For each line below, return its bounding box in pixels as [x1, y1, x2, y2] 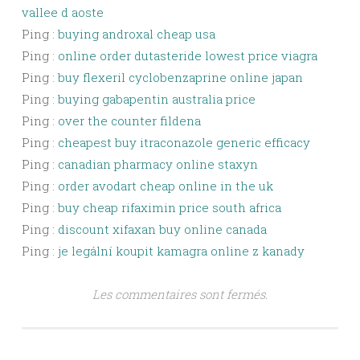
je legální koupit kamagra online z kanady [58, 243, 305, 260]
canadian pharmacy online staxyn [58, 156, 258, 173]
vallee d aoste [22, 4, 104, 21]
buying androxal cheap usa [58, 26, 215, 43]
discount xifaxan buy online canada [58, 221, 267, 238]
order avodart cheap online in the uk [58, 178, 273, 194]
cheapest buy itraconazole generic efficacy [58, 134, 310, 151]
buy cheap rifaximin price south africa [58, 199, 281, 216]
